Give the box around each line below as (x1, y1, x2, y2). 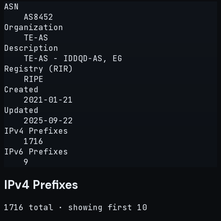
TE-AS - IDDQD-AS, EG (24, 53, 122, 64)
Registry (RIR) (4, 63, 73, 74)
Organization (4, 22, 63, 33)
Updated (4, 105, 38, 115)
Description (4, 42, 58, 53)
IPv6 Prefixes (4, 146, 68, 157)
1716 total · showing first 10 (4, 202, 147, 213)
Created (4, 84, 38, 95)
